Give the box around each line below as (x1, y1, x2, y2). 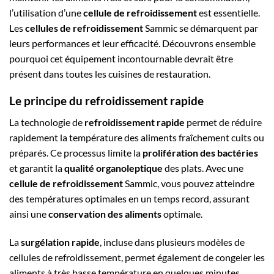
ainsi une (9, 207, 48, 220)
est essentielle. (197, 6, 260, 18)
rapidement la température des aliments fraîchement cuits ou (9, 131, 264, 143)
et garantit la (9, 161, 64, 174)
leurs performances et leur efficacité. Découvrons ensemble (9, 37, 256, 49)
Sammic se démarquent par (143, 21, 258, 34)
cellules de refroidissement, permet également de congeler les (9, 251, 265, 263)
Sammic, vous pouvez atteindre (123, 177, 254, 189)
